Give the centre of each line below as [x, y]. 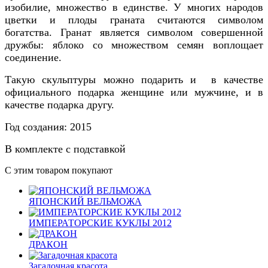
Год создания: [37, 127]
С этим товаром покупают [59, 170]
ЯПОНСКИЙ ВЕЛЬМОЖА [85, 201]
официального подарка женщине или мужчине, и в [134, 92]
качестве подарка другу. [60, 104]
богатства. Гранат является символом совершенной [134, 32]
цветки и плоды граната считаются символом [134, 19]
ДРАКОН [48, 244]
